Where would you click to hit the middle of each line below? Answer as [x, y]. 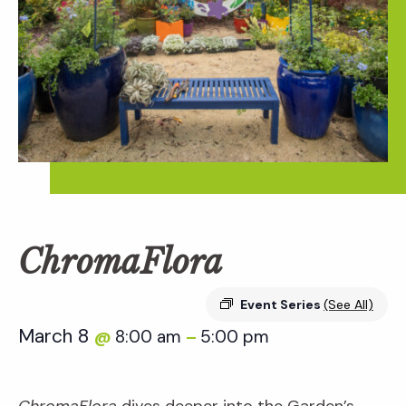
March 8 [56, 337]
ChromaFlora [121, 263]
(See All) [348, 305]
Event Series [282, 305]
